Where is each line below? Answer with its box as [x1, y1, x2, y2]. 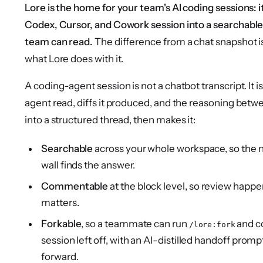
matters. [41, 197, 79, 209]
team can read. [25, 35, 93, 48]
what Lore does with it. [25, 52, 124, 65]
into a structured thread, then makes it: [25, 114, 196, 126]
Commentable [41, 180, 109, 193]
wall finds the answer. [41, 159, 135, 171]
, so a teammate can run [81, 218, 189, 230]
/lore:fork [188, 220, 235, 230]
